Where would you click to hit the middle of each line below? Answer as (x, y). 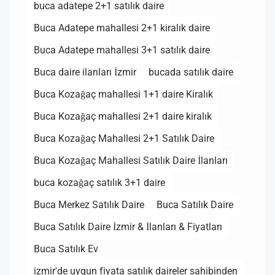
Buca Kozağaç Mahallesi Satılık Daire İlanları (131, 161)
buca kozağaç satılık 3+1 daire (99, 183)
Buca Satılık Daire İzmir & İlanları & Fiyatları (128, 227)
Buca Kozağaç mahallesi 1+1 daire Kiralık (123, 94)
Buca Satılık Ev (66, 249)
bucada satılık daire (191, 72)
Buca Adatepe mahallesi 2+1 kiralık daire (122, 28)
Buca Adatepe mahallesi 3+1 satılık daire (122, 50)
